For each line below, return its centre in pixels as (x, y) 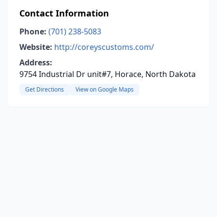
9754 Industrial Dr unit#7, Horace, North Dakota (108, 74)
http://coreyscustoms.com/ (104, 47)
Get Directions (45, 89)
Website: (36, 47)
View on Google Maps (105, 89)
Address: (36, 62)
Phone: (33, 31)
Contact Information (64, 13)
